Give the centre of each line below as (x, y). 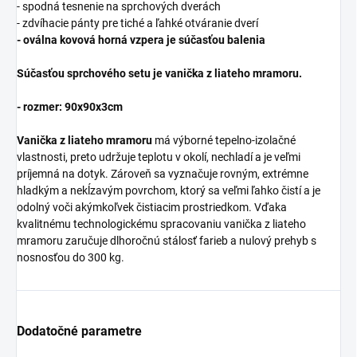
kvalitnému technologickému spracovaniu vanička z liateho (161, 224)
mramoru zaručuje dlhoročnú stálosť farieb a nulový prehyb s (167, 241)
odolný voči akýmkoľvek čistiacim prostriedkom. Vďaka (152, 207)
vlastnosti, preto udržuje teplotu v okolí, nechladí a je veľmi (159, 157)
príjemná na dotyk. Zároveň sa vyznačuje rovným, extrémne (163, 174)
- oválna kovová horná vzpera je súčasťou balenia (141, 40)
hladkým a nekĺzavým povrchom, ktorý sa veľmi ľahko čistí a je (169, 190)
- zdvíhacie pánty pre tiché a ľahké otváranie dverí (137, 23)
